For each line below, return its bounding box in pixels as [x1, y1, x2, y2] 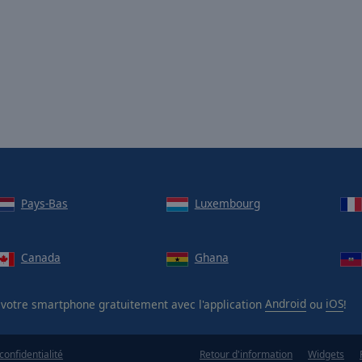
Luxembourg [194, 196, 260, 211]
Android [265, 296, 306, 312]
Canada [20, 250, 61, 266]
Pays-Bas [20, 196, 68, 211]
